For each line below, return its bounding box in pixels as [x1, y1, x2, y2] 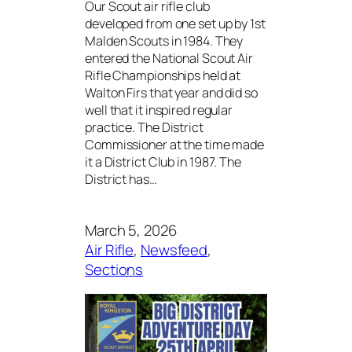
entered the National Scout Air [85, 49, 253, 68]
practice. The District [85, 119, 203, 137]
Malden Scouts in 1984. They [85, 32, 244, 50]
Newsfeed [140, 239, 208, 260]
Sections [85, 258, 144, 280]
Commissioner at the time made [85, 136, 265, 154]
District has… [85, 170, 157, 189]
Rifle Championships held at [85, 67, 241, 85]
